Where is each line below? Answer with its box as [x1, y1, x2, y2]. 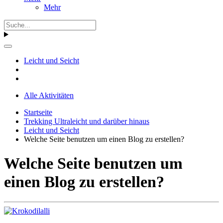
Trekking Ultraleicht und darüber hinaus [24, 116, 149, 125]
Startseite [24, 108, 52, 116]
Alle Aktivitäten [24, 91, 74, 100]
